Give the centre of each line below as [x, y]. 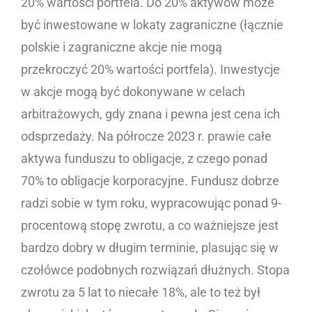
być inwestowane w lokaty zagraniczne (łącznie [152, 25]
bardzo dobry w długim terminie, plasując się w [150, 248]
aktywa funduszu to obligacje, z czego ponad [144, 159]
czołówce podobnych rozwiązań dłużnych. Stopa [155, 270]
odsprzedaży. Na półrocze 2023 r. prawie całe [146, 136]
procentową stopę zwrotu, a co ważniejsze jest [150, 226]
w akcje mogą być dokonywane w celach [133, 92]
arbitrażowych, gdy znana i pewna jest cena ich [150, 114]
